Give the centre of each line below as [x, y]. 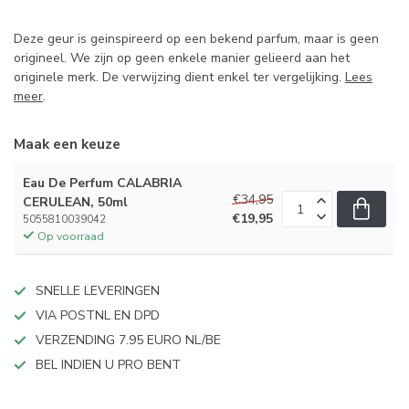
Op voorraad [71, 236]
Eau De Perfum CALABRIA [102, 184]
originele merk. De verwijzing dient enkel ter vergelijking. [179, 78]
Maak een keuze [67, 144]
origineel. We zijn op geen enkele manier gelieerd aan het [182, 58]
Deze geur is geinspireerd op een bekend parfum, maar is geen [196, 39]
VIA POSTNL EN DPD [98, 316]
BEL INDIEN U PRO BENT [108, 365]
